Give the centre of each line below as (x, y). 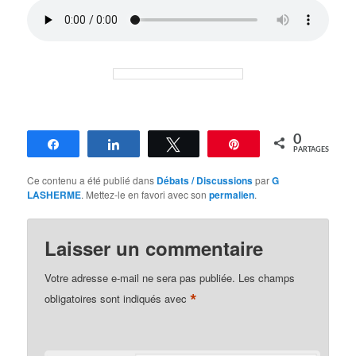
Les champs (267, 277)
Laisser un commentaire (154, 248)
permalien (232, 194)
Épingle (268, 143)
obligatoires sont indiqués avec (118, 298)
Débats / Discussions (205, 180)
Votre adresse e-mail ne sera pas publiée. (140, 277)
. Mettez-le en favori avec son (145, 194)
